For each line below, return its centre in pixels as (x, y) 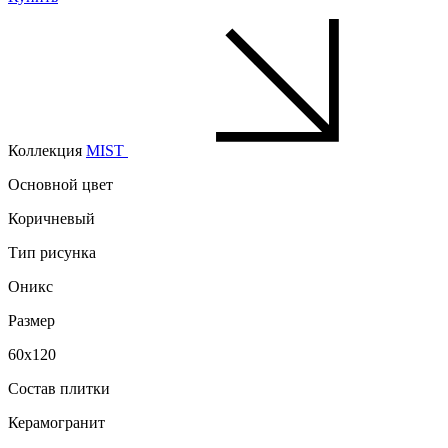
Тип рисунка (52, 252)
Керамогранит (56, 422)
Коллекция (45, 150)
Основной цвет (60, 184)
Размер (31, 320)
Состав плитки (59, 388)
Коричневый (51, 218)
